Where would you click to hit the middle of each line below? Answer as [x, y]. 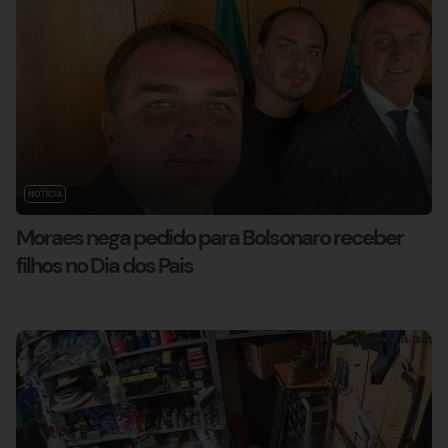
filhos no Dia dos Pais [104, 266]
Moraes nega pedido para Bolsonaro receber [209, 238]
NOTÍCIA [45, 194]
